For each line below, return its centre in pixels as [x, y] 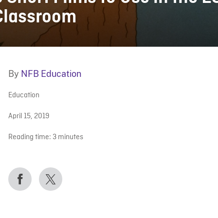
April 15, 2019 [29, 116]
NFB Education [51, 73]
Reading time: [29, 137]
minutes [70, 137]
